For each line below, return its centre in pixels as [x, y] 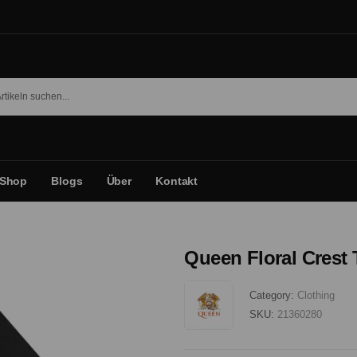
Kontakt [177, 181]
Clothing [316, 295]
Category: [274, 295]
